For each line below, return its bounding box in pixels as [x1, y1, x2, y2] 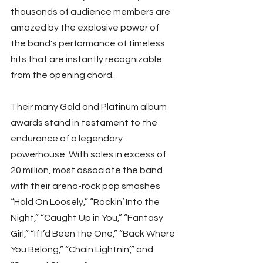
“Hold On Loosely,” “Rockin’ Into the [11, 197, 161, 207]
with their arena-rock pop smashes [11, 181, 162, 191]
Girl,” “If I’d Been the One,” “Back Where [11, 228, 177, 238]
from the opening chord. [11, 70, 114, 80]
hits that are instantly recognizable [11, 54, 164, 64]
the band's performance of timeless [11, 38, 167, 48]
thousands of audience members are [11, 6, 172, 16]
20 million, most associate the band [11, 165, 164, 175]
